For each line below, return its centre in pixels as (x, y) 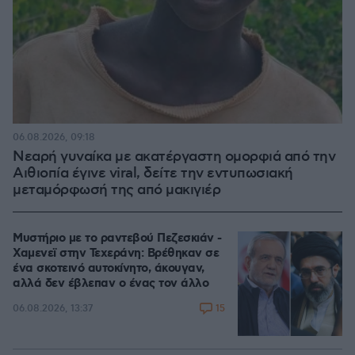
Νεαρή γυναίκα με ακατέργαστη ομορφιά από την (174, 157)
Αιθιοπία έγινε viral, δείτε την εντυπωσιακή (153, 173)
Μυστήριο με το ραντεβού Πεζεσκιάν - (117, 238)
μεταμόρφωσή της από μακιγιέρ (116, 190)
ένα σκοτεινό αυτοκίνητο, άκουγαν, (109, 268)
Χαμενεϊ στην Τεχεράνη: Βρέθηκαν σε (116, 253)
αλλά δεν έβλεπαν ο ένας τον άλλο (111, 283)
